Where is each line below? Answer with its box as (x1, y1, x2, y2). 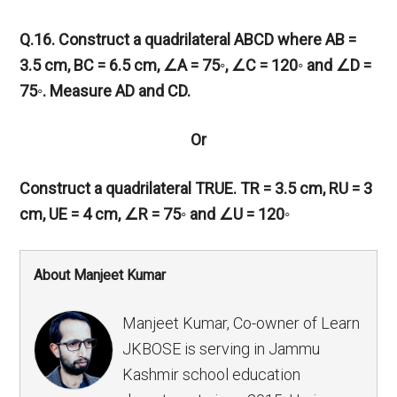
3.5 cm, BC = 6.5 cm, (19, 56, 164, 75)
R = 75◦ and (138, 205, 220, 224)
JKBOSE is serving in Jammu (122, 339, 321, 359)
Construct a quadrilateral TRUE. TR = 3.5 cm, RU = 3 (19, 179, 373, 198)
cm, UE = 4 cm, (19, 205, 125, 224)
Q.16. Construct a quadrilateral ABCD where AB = (19, 30, 357, 50)
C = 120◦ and (245, 56, 337, 75)
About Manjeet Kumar (34, 267, 167, 284)
